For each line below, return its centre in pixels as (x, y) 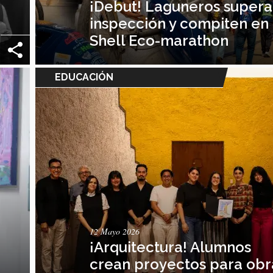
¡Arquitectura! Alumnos (171, 247)
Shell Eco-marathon (159, 40)
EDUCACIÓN (84, 77)
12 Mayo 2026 (115, 231)
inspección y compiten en (179, 23)
